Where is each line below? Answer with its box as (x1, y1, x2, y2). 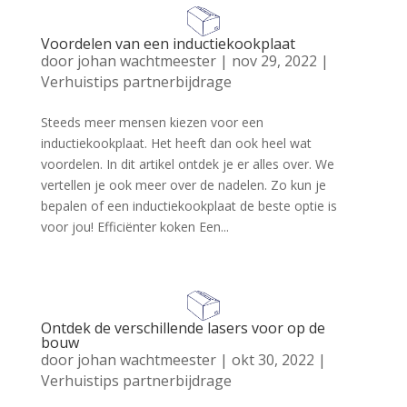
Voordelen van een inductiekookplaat (40, 33, 295, 54)
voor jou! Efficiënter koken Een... (40, 217, 229, 235)
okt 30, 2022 (231, 349, 314, 370)
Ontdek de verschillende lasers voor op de (40, 317, 325, 338)
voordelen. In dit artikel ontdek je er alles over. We (40, 154, 334, 173)
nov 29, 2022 (231, 50, 317, 71)
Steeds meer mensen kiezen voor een (40, 113, 263, 131)
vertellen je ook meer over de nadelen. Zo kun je (40, 175, 326, 194)
